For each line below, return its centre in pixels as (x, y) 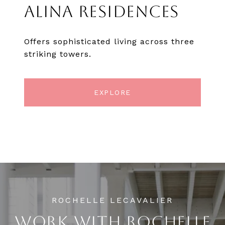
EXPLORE (113, 93)
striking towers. (58, 54)
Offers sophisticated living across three (109, 42)
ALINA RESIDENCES (101, 12)
